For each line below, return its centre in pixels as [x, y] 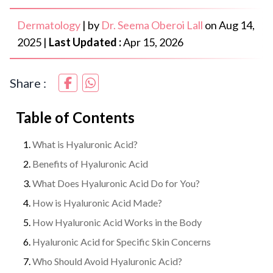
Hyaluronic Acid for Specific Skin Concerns [122, 241]
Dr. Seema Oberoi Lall [152, 25]
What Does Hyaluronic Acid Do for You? [116, 183]
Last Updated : [85, 42]
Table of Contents [75, 117]
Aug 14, [237, 25]
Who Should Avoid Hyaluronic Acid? [107, 261]
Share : [28, 83]
